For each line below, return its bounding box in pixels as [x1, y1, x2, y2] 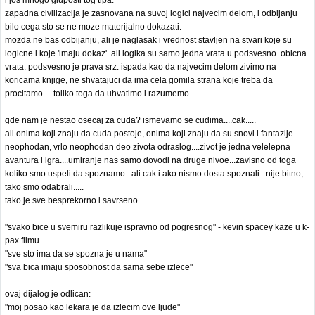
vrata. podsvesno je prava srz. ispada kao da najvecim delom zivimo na [5, 62, 276, 72]
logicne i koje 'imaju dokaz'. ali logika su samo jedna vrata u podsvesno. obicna [5, 49, 307, 58]
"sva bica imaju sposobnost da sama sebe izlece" [5, 262, 193, 272]
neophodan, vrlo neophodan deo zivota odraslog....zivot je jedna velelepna [5, 142, 290, 152]
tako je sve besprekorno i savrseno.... [5, 195, 146, 205]
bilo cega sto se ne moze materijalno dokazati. [5, 22, 181, 32]
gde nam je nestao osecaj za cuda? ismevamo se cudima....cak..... [5, 115, 256, 125]
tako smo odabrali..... [5, 182, 84, 192]
